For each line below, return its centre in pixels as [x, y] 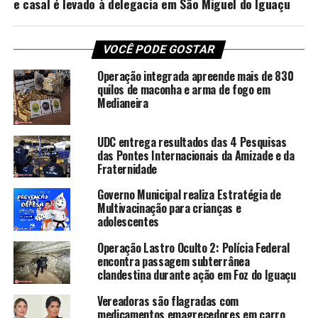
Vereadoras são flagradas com [168, 301]
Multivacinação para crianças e [169, 208]
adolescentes [128, 221]
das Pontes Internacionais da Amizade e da [196, 156]
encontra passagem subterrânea [173, 261]
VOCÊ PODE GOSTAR [159, 50]
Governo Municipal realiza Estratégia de [189, 194]
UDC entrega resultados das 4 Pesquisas [192, 142]
